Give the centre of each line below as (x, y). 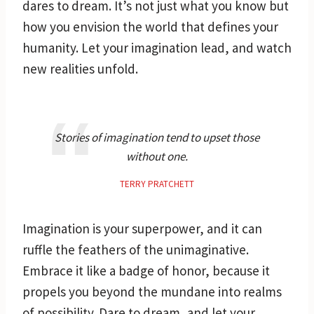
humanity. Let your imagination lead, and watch (157, 47)
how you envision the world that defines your (150, 26)
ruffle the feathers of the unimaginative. (136, 249)
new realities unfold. (80, 68)
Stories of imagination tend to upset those (157, 137)
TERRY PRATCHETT (157, 184)
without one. (157, 156)
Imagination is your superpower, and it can (142, 228)
